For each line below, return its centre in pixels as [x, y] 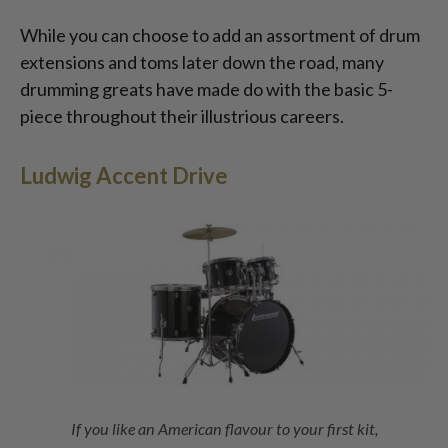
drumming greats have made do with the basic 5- [206, 89]
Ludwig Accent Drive [124, 176]
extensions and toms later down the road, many [202, 62]
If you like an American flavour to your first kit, [224, 429]
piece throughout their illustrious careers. [183, 116]
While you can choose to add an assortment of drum [220, 35]
